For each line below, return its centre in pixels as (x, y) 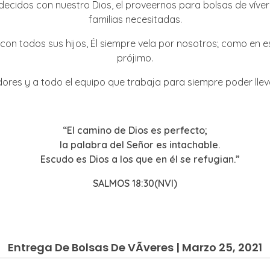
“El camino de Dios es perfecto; (135, 130)
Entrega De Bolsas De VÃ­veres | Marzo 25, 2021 (135, 248)
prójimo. (135, 58)
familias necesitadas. (135, 19)
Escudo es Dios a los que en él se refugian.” (140, 159)
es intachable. (187, 144)
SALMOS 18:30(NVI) (135, 183)
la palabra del (93, 144)
